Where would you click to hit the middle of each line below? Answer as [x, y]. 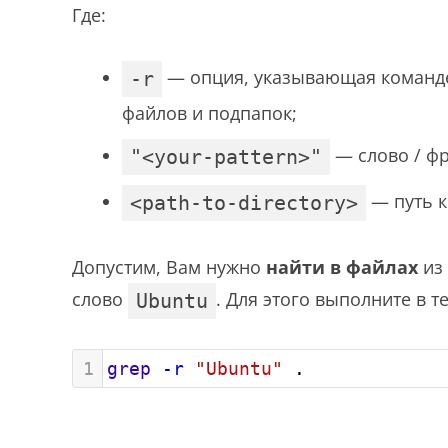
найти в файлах [342, 266]
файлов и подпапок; [209, 112]
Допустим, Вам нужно [169, 266]
